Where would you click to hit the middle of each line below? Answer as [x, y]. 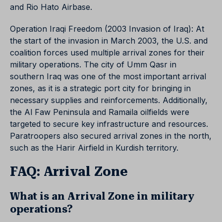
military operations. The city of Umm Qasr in [93, 64]
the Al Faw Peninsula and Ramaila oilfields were [100, 112]
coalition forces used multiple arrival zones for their [107, 53]
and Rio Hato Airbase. [51, 7]
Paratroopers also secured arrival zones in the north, [111, 136]
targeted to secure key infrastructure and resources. [109, 124]
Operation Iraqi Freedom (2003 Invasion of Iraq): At [107, 29]
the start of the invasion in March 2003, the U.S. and [109, 41]
